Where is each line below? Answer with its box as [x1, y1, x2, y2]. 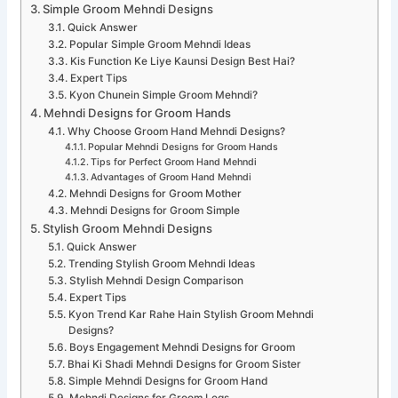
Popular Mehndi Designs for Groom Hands [88, 141, 279, 154]
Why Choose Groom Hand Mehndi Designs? [67, 125, 285, 139]
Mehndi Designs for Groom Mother [68, 187, 242, 201]
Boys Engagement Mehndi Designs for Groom [68, 341, 295, 354]
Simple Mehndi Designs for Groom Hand [68, 375, 267, 388]
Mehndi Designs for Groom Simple [69, 204, 240, 218]
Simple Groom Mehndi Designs [43, 2, 214, 17]
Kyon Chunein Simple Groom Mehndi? [68, 89, 258, 102]
